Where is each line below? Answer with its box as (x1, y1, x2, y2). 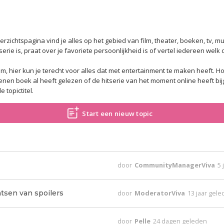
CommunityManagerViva (134, 160, 217, 169)
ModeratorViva (134, 188, 187, 197)
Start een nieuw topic (82, 109, 153, 118)
